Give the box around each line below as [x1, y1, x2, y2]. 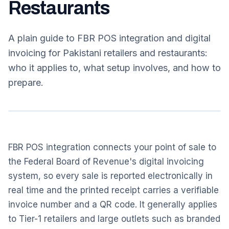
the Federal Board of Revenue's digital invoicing [8, 156, 204, 167]
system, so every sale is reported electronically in [8, 171, 213, 181]
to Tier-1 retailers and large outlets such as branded [8, 214, 220, 224]
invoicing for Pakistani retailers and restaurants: [8, 48, 208, 58]
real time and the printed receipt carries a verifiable [8, 185, 219, 195]
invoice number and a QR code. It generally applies [8, 199, 217, 210]
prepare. [8, 77, 43, 88]
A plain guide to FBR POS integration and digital [8, 33, 211, 43]
